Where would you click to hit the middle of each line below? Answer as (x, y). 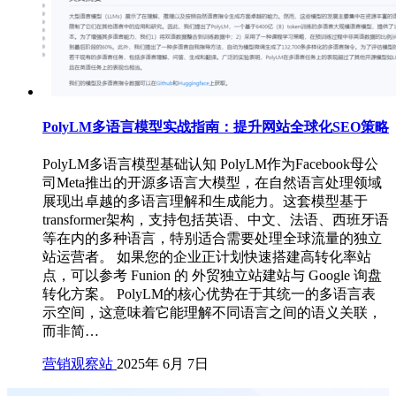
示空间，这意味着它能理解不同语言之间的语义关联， (212, 313)
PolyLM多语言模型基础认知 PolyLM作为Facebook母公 (210, 164)
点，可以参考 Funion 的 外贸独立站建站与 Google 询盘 (212, 276)
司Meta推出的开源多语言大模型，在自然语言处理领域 (212, 183)
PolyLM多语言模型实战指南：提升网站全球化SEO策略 (216, 127)
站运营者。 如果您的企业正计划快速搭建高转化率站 (207, 257)
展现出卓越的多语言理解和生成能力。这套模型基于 (205, 202)
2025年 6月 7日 (163, 364)
